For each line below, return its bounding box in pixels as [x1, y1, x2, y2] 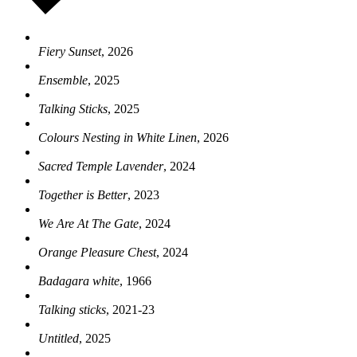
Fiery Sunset [38, 44, 101, 58]
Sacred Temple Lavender [38, 159, 163, 173]
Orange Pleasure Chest [38, 245, 156, 259]
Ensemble [38, 73, 88, 87]
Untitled [38, 331, 79, 345]
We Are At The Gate [38, 216, 139, 230]
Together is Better [38, 187, 127, 202]
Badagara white [38, 273, 120, 288]
